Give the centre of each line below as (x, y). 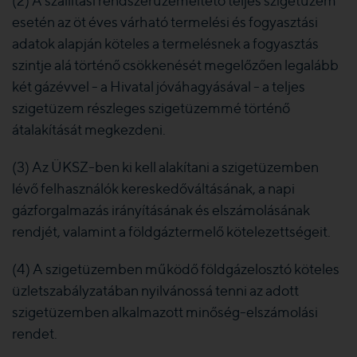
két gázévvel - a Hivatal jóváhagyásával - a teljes (159, 86)
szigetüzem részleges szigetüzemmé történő (151, 108)
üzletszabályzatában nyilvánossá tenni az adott (155, 290)
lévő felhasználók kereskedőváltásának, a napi (153, 188)
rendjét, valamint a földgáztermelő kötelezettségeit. (171, 231)
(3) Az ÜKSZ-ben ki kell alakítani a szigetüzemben (165, 167)
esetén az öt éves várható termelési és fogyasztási (165, 22)
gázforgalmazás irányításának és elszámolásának (161, 210)
